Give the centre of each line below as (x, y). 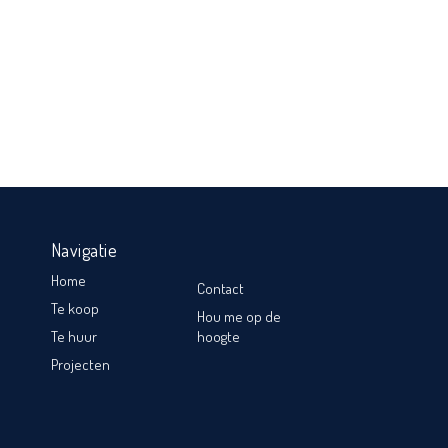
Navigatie (84, 250)
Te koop (75, 309)
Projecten (80, 365)
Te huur (74, 337)
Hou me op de (238, 317)
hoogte (218, 337)
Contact (220, 289)
